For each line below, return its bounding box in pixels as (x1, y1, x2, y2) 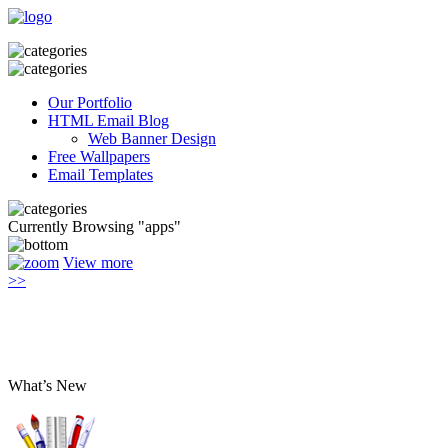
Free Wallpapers (48, 148, 150, 165)
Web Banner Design (88, 130, 216, 147)
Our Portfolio (48, 94, 132, 111)
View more (63, 254, 133, 271)
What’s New (8, 377, 87, 394)
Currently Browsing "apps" (8, 218, 181, 235)
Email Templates (48, 166, 153, 183)
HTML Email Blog (48, 112, 169, 129)
